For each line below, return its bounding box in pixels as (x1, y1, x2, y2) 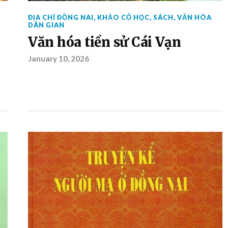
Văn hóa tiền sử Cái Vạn (27, 34, 181, 50)
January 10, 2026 (27, 54, 89, 63)
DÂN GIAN (27, 21, 65, 29)
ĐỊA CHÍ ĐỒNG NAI (27, 13, 94, 21)
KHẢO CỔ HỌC (97, 13, 150, 21)
